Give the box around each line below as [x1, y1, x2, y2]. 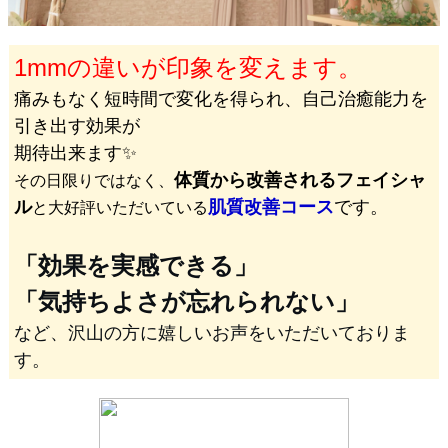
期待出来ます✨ [14, 142, 137, 163]
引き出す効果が [14, 115, 140, 136]
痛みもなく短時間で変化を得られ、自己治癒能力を [14, 88, 428, 109]
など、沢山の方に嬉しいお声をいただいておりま [14, 322, 410, 343]
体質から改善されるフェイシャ [174, 169, 426, 190]
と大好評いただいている [32, 198, 208, 216]
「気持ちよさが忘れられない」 [14, 287, 359, 315]
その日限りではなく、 [14, 171, 174, 189]
